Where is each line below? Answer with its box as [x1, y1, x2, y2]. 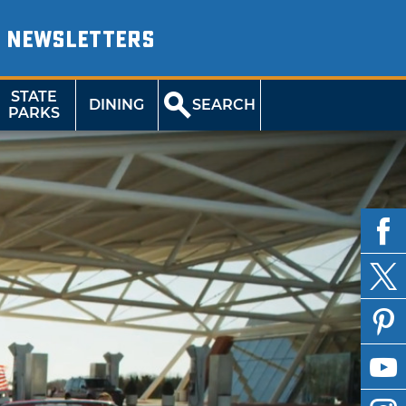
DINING [89, 96, 145, 113]
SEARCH [192, 96, 256, 113]
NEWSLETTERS [5, 26, 155, 53]
